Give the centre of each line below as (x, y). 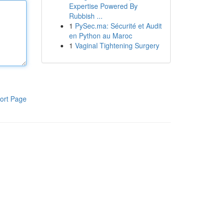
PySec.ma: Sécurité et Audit (118, 26)
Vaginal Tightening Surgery (117, 45)
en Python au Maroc (100, 36)
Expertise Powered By (103, 6)
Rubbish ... (86, 16)
